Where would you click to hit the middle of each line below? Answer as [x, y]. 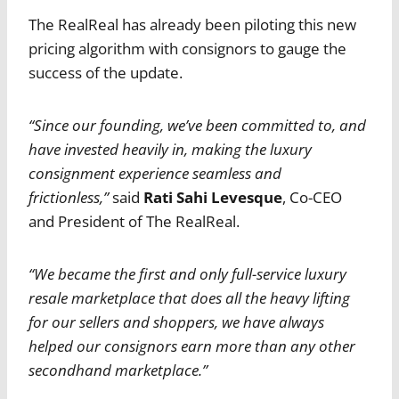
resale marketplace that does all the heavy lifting [189, 298]
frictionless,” [69, 198]
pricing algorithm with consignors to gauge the [187, 49]
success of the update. [106, 73]
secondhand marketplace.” [118, 370]
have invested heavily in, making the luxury [170, 150]
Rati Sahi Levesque [213, 198]
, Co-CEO [312, 198]
